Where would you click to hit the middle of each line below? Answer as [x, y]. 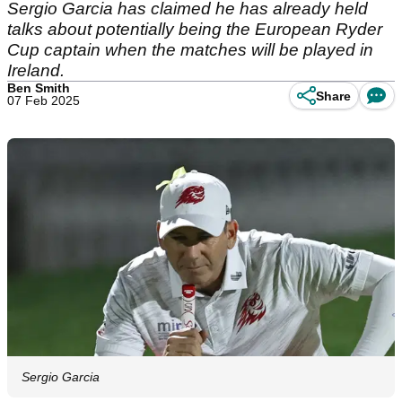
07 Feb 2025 [44, 100]
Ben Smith [39, 88]
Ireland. [36, 70]
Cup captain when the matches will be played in [190, 50]
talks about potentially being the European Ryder [195, 29]
